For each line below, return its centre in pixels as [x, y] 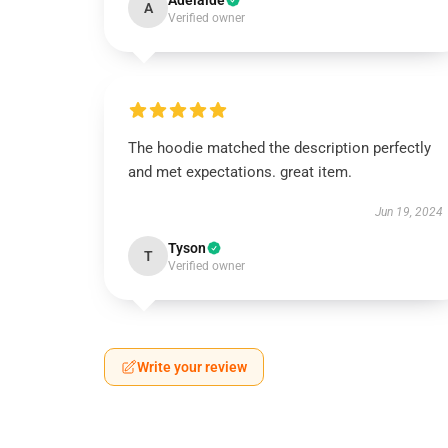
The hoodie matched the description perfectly [279, 148]
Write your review [192, 367]
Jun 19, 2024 [408, 212]
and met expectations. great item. [240, 172]
